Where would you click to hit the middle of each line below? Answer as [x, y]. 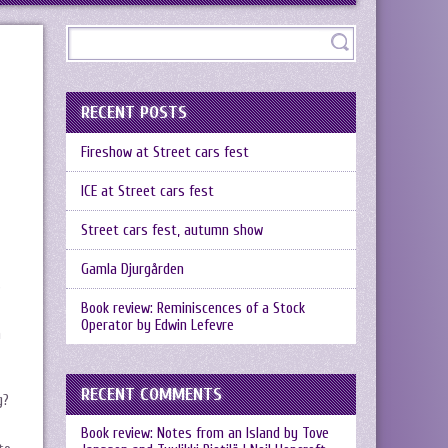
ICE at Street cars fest [147, 191]
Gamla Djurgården [132, 269]
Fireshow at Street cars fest [165, 152]
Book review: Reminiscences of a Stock [193, 308]
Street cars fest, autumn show [172, 230]
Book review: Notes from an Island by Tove [205, 433]
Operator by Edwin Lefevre [157, 325]
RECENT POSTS [134, 112]
